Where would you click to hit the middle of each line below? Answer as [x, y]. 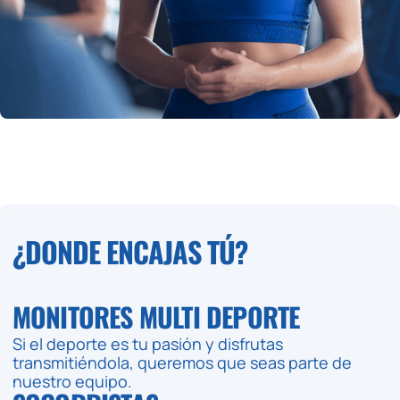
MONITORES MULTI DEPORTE [156, 316]
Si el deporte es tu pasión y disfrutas [147, 343]
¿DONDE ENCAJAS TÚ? [130, 251]
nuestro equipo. [72, 381]
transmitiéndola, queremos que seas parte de [182, 362]
